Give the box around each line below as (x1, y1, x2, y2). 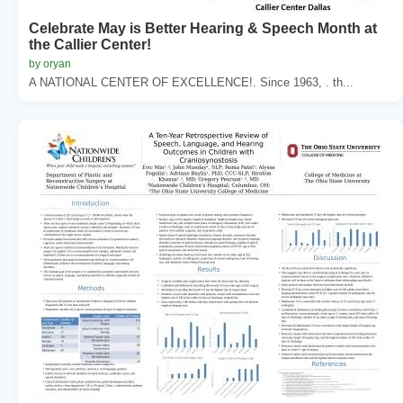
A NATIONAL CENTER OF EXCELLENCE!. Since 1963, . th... (29, 75, 354, 89)
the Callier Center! (29, 36, 151, 52)
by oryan (29, 57, 71, 70)
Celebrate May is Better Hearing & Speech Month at (29, 20, 377, 36)
